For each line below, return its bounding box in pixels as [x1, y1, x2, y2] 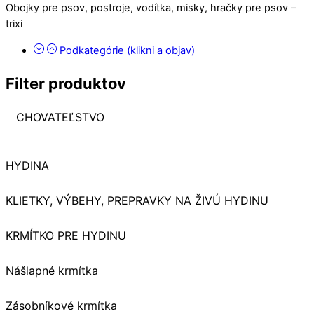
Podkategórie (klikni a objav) [60, 43, 196, 57]
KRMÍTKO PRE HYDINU [6, 228, 126, 243]
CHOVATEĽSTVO [16, 109, 104, 124]
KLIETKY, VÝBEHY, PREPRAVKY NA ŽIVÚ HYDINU [6, 193, 268, 207]
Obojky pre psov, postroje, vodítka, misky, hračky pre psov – [6, 1, 296, 15]
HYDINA [6, 158, 49, 172]
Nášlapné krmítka [6, 263, 98, 278]
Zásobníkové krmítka [6, 298, 117, 313]
